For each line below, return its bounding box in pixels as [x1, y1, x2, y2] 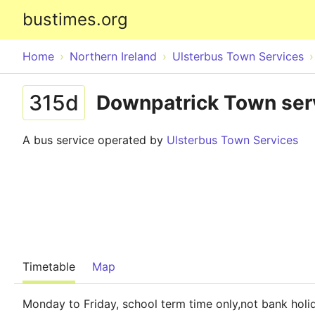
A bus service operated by [22, 133, 167, 147]
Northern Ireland [70, 49, 157, 63]
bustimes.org [22, 9, 128, 30]
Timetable [22, 259, 75, 274]
